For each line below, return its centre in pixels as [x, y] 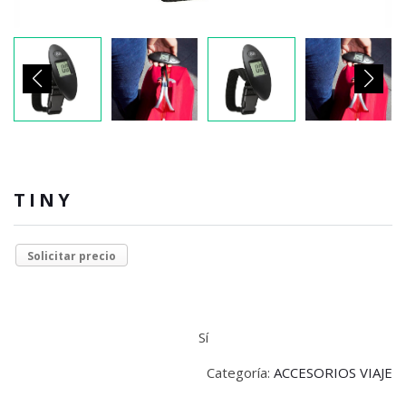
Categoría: [240, 373]
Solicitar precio [72, 256]
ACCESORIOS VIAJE [333, 373]
